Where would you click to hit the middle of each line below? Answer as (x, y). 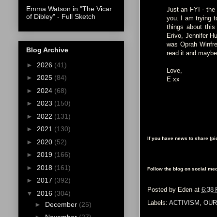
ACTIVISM (184, 203)
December (62, 204)
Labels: (158, 203)
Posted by (163, 190)
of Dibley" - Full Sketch (61, 17)
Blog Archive (47, 50)
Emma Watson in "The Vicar (69, 9)
